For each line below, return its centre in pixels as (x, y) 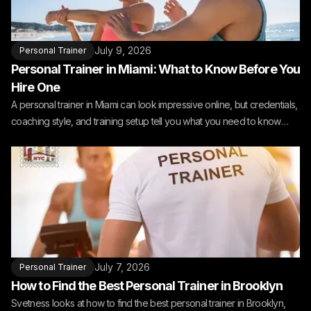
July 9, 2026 (123, 50)
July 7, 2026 (122, 267)
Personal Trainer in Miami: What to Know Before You (155, 69)
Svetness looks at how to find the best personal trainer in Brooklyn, (149, 303)
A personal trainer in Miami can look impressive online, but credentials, (154, 104)
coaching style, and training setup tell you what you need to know (146, 121)
